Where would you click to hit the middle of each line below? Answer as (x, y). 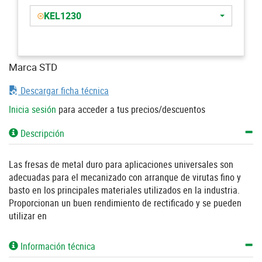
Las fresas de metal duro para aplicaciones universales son (121, 164)
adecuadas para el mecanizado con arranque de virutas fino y (125, 177)
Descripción (41, 133)
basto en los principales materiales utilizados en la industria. (124, 190)
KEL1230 (63, 16)
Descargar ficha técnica (63, 91)
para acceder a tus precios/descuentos (131, 109)
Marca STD (33, 67)
